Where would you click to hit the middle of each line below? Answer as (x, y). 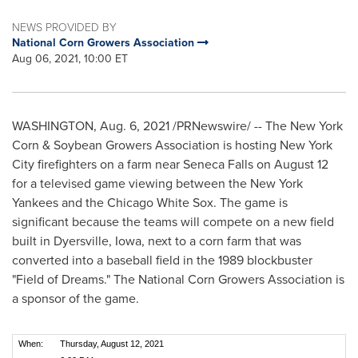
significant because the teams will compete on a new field (173, 222)
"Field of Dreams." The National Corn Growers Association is (178, 279)
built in (33, 241)
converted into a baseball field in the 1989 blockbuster (162, 260)
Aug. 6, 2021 (135, 126)
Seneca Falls (218, 164)
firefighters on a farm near (109, 164)
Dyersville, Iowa (97, 241)
